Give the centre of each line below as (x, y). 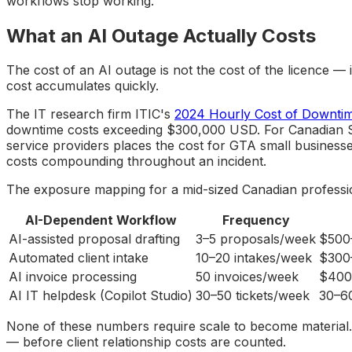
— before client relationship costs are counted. (146, 342)
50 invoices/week (247, 277)
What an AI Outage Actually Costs (161, 35)
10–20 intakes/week (254, 258)
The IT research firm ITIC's (90, 114)
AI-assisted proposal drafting (94, 239)
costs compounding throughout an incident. (136, 161)
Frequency (256, 220)
